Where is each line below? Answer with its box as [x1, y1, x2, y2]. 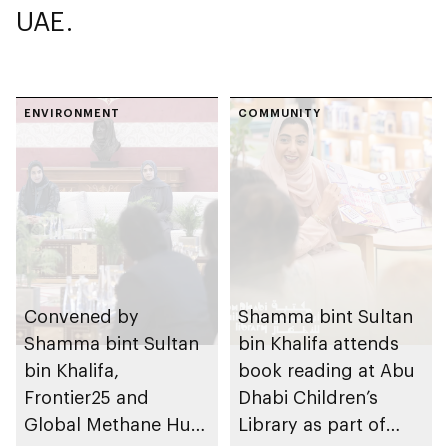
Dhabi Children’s [238, 385, 378, 408]
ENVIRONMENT [24, 106, 120, 119]
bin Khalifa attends [238, 331, 399, 354]
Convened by [24, 304, 139, 327]
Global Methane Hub [24, 412, 203, 435]
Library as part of [238, 412, 386, 435]
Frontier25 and [24, 385, 149, 408]
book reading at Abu [238, 358, 415, 381]
